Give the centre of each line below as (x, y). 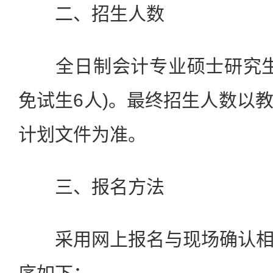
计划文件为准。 (82, 134)
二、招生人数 (91, 14)
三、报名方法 (91, 187)
